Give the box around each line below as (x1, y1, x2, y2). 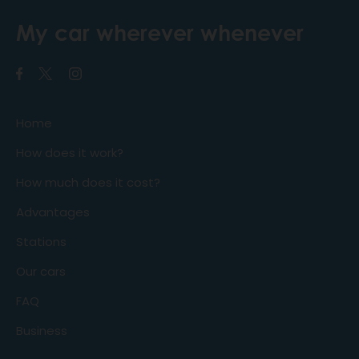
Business (16, 322, 67, 340)
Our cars (16, 263, 66, 280)
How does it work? (16, 144, 123, 162)
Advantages (16, 204, 90, 221)
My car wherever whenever (16, 19, 304, 46)
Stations (16, 233, 67, 251)
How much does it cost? (16, 174, 160, 192)
